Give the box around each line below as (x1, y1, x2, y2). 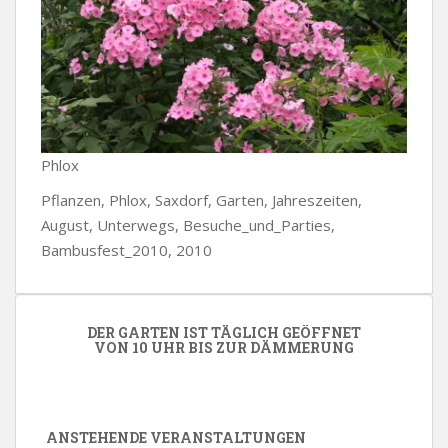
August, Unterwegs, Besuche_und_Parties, (41, 215, 335, 236)
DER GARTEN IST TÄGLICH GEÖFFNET (87, 323, 361, 343)
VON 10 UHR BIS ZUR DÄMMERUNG (94, 338, 354, 358)
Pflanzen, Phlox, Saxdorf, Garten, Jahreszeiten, (41, 190, 362, 211)
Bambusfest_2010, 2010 (41, 240, 212, 261)
